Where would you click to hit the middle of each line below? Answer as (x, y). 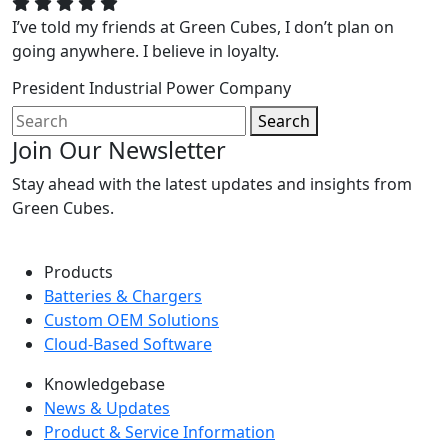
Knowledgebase (104, 383)
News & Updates (107, 407)
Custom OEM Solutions (131, 319)
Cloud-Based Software (128, 343)
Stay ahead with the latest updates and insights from (212, 183)
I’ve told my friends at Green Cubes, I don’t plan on (203, 26)
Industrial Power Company (190, 87)
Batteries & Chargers (123, 295)
